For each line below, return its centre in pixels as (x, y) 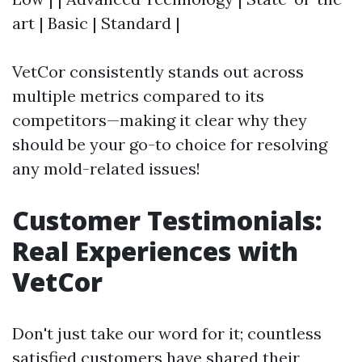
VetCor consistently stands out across (158, 71)
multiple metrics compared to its (138, 95)
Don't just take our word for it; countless (167, 333)
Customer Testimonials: (167, 220)
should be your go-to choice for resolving (170, 144)
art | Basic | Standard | (96, 23)
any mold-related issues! (106, 168)
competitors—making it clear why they (160, 120)
